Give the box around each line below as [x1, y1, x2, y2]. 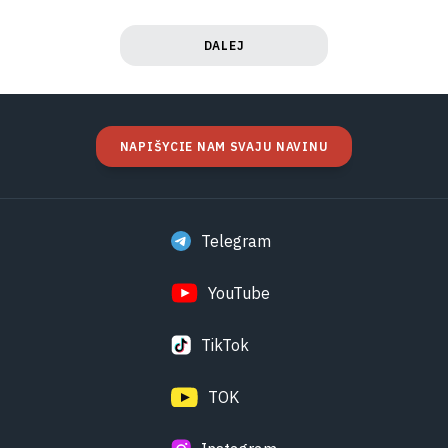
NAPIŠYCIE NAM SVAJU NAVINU [119, 139, 329, 155]
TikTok [201, 335, 249, 356]
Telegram [201, 231, 271, 252]
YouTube [208, 283, 270, 304]
